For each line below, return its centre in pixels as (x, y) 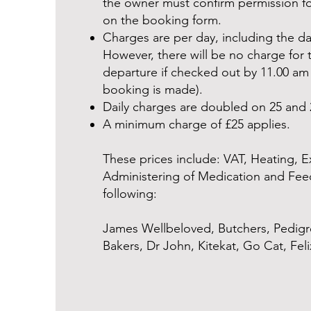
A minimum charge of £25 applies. (196, 124)
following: (129, 194)
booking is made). (152, 90)
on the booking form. (162, 20)
